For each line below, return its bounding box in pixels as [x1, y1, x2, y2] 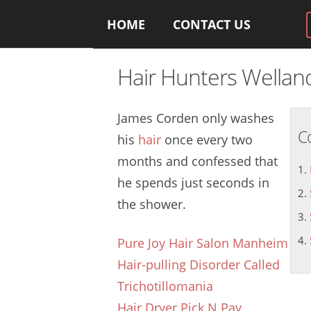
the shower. [117, 196, 187, 212]
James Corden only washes [117, 110, 275, 126]
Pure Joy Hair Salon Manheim [117, 235, 289, 251]
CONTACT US [173, 16, 251, 33]
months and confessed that [117, 153, 278, 169]
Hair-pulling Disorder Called [117, 256, 280, 273]
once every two [161, 131, 253, 148]
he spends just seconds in [117, 174, 270, 191]
